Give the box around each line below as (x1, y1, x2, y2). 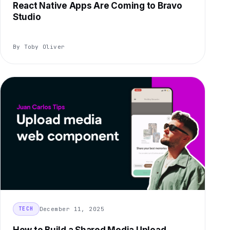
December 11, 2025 (39, 205, 105, 213)
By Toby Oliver (13, 43, 65, 51)
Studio (13, 12, 41, 23)
